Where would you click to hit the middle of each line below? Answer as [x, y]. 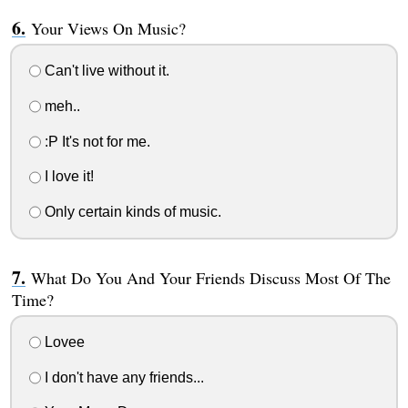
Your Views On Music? [108, 29]
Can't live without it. [105, 71]
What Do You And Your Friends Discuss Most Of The [210, 278]
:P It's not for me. [95, 141]
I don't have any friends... [122, 377]
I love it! [67, 177]
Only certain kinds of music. [131, 212]
